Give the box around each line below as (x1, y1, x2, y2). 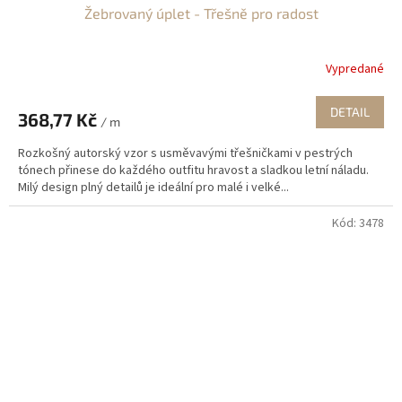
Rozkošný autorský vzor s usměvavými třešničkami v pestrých (18, 144, 353, 162)
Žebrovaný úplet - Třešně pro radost (83, 4, 319, 22)
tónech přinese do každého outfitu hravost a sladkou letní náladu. (18, 161, 369, 179)
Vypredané (326, 60, 384, 79)
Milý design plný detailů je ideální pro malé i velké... (18, 178, 289, 197)
